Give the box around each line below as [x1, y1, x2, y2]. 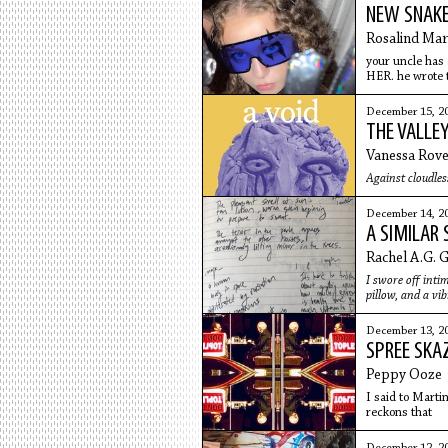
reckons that [365, 406, 435, 419]
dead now [365, 85, 417, 98]
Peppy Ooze [365, 368, 442, 383]
